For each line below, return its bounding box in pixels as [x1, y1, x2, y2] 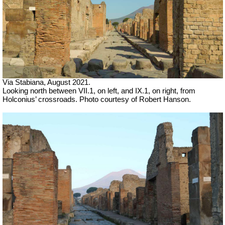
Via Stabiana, [3, 78, 47, 86]
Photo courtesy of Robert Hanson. [79, 95, 191, 103]
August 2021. [47, 78, 90, 86]
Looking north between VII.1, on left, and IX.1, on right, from [3, 86, 195, 95]
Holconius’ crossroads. [3, 95, 79, 103]
